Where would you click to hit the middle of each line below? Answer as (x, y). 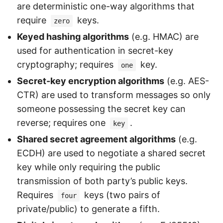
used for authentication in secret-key (95, 51)
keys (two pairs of (121, 195)
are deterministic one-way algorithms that (106, 6)
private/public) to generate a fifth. (88, 209)
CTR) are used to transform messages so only (114, 95)
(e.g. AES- (187, 81)
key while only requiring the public (89, 167)
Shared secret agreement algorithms (96, 139)
